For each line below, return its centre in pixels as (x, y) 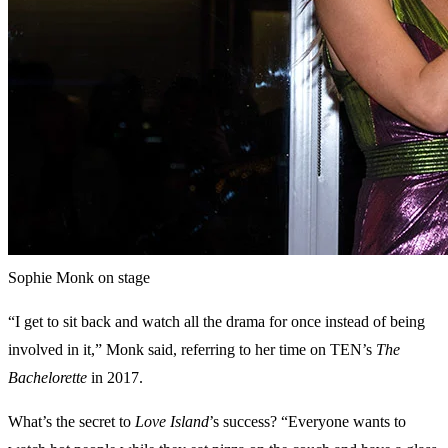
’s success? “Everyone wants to (307, 422)
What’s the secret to (71, 422)
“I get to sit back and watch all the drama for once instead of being (216, 322)
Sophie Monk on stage (79, 278)
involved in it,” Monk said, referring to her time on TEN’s (192, 350)
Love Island (172, 422)
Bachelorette (47, 378)
